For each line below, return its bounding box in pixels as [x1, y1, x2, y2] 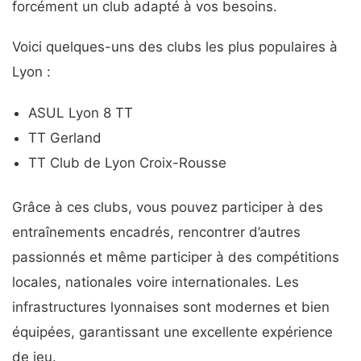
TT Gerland [28, 129, 102, 146]
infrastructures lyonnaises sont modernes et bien [12, 298, 330, 315]
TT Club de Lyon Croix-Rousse [28, 154, 226, 171]
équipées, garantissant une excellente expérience [12, 323, 333, 340]
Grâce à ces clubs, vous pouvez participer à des [12, 198, 323, 215]
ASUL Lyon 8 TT [28, 104, 133, 121]
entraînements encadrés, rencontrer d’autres [12, 223, 301, 240]
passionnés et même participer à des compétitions [12, 248, 339, 265]
